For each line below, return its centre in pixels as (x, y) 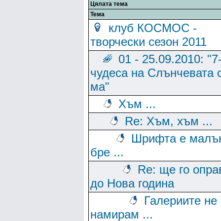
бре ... (107, 152)
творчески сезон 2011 (148, 42)
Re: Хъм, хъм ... (169, 121)
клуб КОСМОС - (153, 28)
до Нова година (132, 183)
